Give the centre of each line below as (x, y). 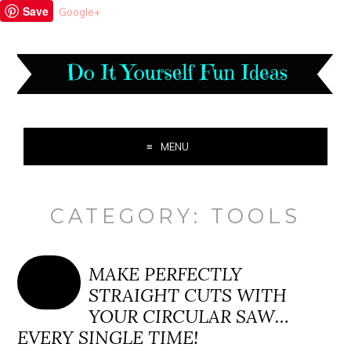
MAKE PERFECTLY (166, 274)
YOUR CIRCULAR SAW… (189, 317)
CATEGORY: (130, 216)
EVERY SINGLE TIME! (108, 338)
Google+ (80, 12)
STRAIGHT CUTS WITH (188, 295)
